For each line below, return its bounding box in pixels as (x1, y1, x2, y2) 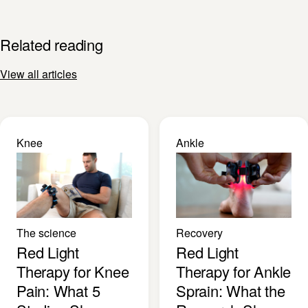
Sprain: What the (176, 279, 285, 301)
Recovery (176, 224, 223, 241)
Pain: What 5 (16, 279, 100, 301)
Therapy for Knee (16, 260, 129, 282)
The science (16, 224, 76, 241)
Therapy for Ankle (176, 260, 291, 282)
